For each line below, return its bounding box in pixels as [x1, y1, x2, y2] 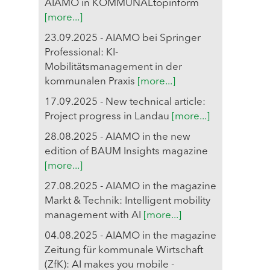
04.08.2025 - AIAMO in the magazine [45, 231, 216, 241]
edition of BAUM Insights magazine [45, 146, 208, 157]
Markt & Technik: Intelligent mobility [45, 196, 210, 206]
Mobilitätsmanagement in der [45, 62, 182, 72]
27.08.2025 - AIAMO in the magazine [45, 181, 216, 192]
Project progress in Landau [45, 111, 172, 122]
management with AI [45, 210, 143, 221]
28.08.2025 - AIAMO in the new [45, 132, 190, 142]
